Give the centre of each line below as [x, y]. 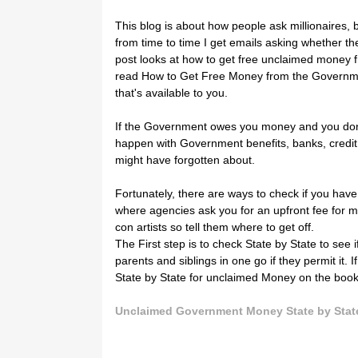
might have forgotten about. [185, 159]
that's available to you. [171, 92]
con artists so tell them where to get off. [215, 227]
